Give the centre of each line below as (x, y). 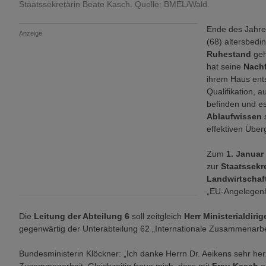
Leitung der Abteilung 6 (82, 216)
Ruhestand (229, 54)
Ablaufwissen (234, 116)
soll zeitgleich (157, 216)
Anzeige (31, 33)
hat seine (224, 66)
